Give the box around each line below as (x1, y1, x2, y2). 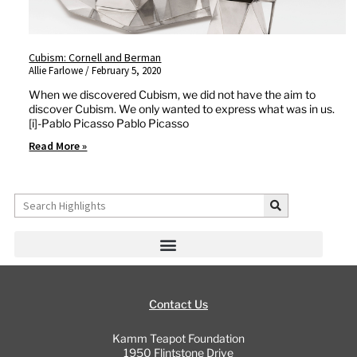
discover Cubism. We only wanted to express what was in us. (29, 102, 335, 116)
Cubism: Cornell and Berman (29, 50, 162, 65)
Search (14, 193, 48, 208)
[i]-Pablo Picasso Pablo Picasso (29, 116, 190, 131)
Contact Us (149, 297, 208, 312)
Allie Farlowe (29, 64, 86, 78)
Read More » (29, 139, 88, 154)
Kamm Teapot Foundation (112, 331, 245, 345)
